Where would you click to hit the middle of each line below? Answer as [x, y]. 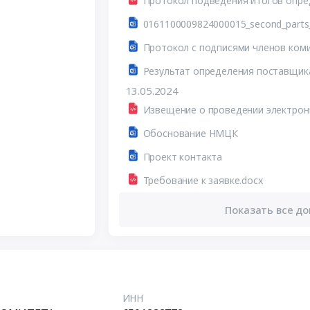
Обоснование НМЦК [190, 133]
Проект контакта [183, 156]
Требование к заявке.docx [203, 180]
